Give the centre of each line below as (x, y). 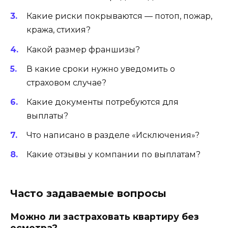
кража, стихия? (59, 30)
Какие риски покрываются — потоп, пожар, (119, 16)
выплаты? (47, 116)
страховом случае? (66, 82)
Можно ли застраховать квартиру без (105, 217)
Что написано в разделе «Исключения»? (113, 135)
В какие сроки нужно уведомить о (101, 69)
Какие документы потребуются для (103, 102)
